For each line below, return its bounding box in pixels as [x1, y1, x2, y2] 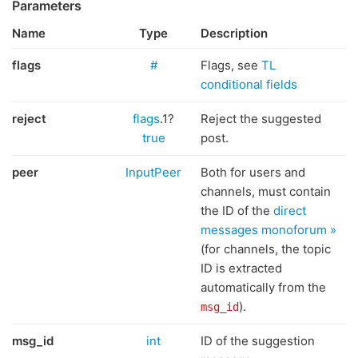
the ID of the [201, 203, 273, 218]
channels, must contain [201, 184, 331, 199]
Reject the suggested [201, 111, 321, 126]
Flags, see [201, 58, 261, 73]
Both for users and [201, 165, 305, 180]
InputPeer [125, 165, 181, 180]
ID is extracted [201, 261, 282, 276]
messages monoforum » [201, 222, 336, 237]
